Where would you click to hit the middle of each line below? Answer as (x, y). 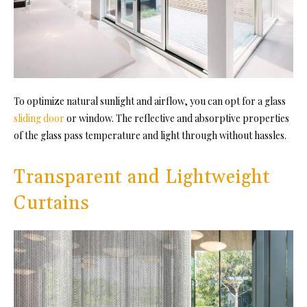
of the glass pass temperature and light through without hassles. (150, 136)
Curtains (52, 204)
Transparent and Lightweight (142, 178)
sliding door (39, 119)
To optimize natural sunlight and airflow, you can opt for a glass (150, 101)
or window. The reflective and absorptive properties (177, 119)
